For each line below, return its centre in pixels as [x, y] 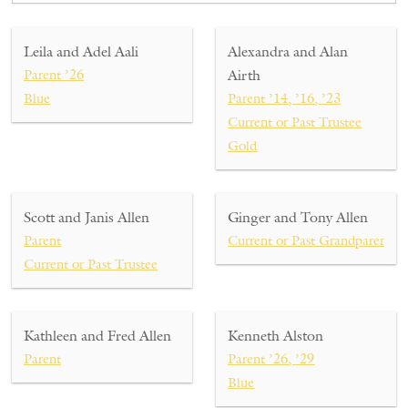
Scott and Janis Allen [87, 217]
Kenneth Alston [276, 336]
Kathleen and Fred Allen [97, 336]
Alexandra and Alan [288, 51]
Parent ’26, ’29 [271, 359]
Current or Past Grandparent [310, 240]
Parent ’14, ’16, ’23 [285, 98]
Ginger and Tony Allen [298, 217]
